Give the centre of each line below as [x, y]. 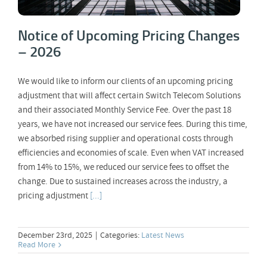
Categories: [121, 235]
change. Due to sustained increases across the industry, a [123, 182]
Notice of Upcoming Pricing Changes [129, 35]
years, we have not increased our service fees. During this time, [133, 125]
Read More [37, 245]
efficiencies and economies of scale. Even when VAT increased [131, 153]
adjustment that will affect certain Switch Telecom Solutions [129, 96]
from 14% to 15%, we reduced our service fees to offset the [123, 167]
